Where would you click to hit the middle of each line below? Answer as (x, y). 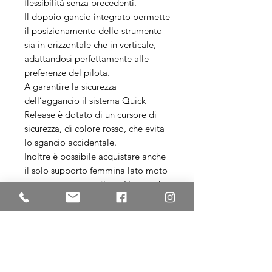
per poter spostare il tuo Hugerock (93, 184)
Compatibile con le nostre (77, 212)
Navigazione (49, 226)
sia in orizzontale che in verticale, (90, 44)
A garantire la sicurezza (70, 86)
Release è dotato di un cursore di (90, 114)
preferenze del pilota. (67, 72)
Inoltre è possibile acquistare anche (95, 156)
